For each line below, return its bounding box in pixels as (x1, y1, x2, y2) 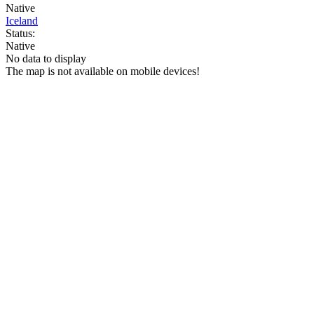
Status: (6, 27, 35, 39)
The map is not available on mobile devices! (6, 64, 200, 77)
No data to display (6, 52, 86, 64)
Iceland (6, 14, 38, 27)
